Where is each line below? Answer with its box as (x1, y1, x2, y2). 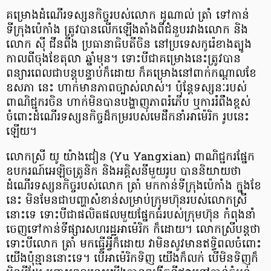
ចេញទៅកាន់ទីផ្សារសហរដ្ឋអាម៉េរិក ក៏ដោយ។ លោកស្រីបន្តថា (6, 221, 261, 238)
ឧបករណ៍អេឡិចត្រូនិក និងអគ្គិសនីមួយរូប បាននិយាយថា (6, 163, 241, 180)
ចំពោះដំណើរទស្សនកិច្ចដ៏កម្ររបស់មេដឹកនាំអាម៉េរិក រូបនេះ (6, 109, 249, 126)
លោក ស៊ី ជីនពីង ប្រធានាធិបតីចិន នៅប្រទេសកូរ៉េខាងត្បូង (6, 36, 252, 53)
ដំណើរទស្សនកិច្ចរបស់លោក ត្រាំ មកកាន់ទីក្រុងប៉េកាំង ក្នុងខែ (6, 178, 261, 195)
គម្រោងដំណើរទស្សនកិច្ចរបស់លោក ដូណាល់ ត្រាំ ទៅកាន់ (6, 7, 249, 24)
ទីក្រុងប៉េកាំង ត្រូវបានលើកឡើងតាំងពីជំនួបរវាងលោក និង (6, 22, 248, 39)
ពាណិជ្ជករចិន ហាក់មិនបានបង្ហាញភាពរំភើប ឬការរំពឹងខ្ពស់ (6, 94, 250, 111)
